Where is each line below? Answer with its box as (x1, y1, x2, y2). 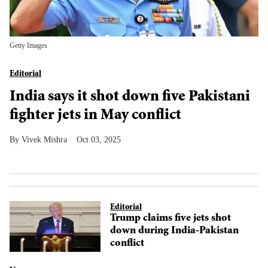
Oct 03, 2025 (77, 135, 121, 144)
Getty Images (10, 41, 47, 50)
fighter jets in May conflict (10, 108, 181, 124)
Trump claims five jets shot (110, 213, 231, 224)
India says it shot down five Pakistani (10, 90, 250, 105)
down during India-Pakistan (110, 226, 239, 237)
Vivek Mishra (22, 135, 67, 144)
